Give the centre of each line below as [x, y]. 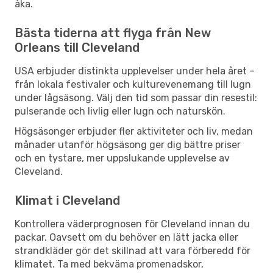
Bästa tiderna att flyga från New [113, 33]
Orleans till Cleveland [77, 47]
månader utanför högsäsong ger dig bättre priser [128, 144]
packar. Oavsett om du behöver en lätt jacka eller [126, 237]
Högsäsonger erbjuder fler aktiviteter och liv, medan [134, 131]
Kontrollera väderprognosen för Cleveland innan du [132, 224]
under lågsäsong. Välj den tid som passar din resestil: [136, 97]
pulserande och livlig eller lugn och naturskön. [120, 111]
